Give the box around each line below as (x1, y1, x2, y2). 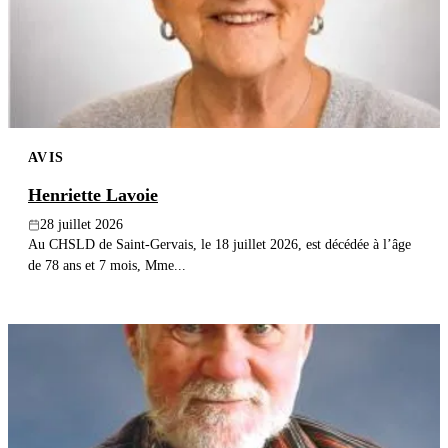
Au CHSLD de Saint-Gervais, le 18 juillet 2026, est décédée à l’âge (28, 236, 411, 253)
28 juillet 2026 (40, 217, 123, 233)
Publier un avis (185, 12, 277, 28)
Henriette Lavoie (28, 185, 158, 206)
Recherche (36, 51, 94, 68)
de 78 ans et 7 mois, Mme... (28, 257, 186, 274)
